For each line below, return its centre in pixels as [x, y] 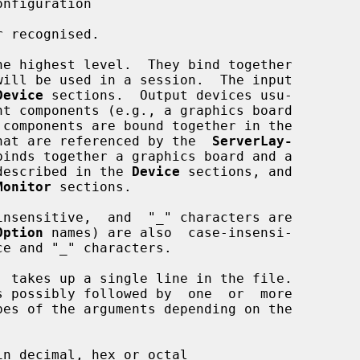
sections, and [236, 171]
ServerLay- [252, 141]
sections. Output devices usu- [168, 95]
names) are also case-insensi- [168, 232]
